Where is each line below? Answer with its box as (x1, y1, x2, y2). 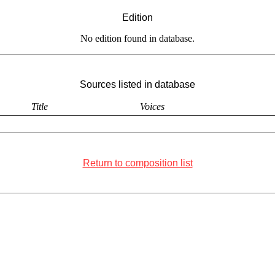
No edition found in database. (80, 33, 195, 44)
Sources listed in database (80, 79, 195, 90)
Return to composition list (82, 157, 193, 168)
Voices (140, 101, 165, 112)
